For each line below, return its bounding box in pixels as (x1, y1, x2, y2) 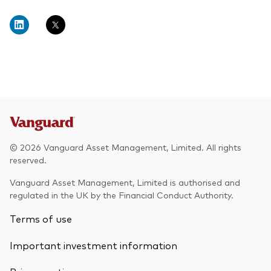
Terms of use (10, 212, 72, 226)
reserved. (10, 154, 47, 166)
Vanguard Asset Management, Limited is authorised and (10, 177, 240, 188)
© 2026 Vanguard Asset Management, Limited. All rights (10, 142, 241, 153)
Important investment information (10, 238, 177, 252)
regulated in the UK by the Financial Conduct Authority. (10, 189, 233, 201)
